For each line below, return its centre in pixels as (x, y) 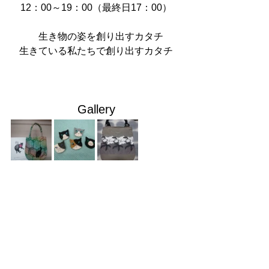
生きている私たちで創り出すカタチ (96, 50)
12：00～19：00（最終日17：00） (96, 7)
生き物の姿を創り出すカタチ (96, 36)
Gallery (96, 109)
